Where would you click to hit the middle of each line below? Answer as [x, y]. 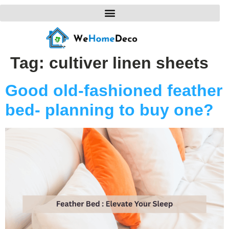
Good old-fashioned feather [114, 90]
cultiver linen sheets [129, 63]
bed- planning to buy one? [109, 110]
